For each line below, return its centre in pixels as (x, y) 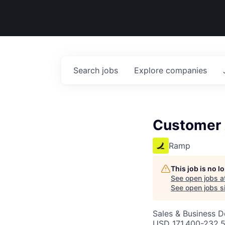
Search (88, 70)
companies (186, 70)
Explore (150, 70)
